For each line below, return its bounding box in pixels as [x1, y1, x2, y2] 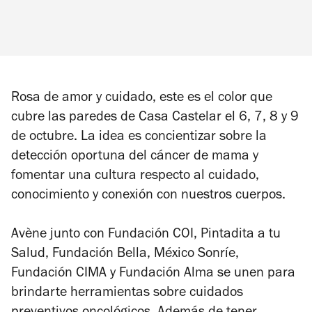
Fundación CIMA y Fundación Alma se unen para [11, 267, 295, 281]
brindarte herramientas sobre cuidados [11, 286, 243, 301]
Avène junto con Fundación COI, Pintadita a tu [11, 228, 281, 242]
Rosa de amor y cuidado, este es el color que [11, 91, 272, 106]
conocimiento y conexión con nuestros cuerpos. [11, 189, 286, 203]
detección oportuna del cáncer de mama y [11, 150, 258, 164]
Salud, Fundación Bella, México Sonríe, [11, 247, 239, 262]
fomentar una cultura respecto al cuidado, [11, 169, 259, 184]
